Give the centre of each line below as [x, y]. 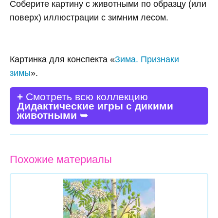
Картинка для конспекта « [62, 60]
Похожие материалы [61, 160]
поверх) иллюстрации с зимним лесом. [89, 18]
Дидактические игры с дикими [95, 106]
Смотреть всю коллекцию [85, 97]
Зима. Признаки [147, 60]
